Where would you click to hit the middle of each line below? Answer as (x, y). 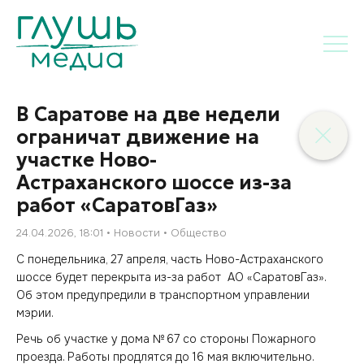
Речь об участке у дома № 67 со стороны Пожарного (166, 339)
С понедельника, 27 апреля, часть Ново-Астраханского (170, 259)
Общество (199, 233)
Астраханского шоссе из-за (154, 183)
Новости (137, 233)
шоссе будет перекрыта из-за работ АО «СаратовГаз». (171, 277)
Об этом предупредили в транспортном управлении (163, 295)
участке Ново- (87, 160)
